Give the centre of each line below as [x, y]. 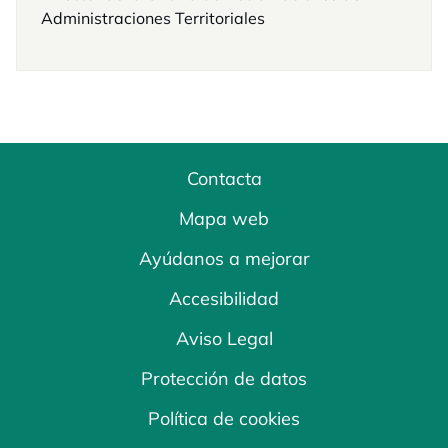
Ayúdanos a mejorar [224, 258]
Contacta [224, 178]
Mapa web [224, 218]
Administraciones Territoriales [153, 18]
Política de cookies [224, 418]
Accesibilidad [224, 298]
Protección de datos [224, 378]
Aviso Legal [224, 338]
